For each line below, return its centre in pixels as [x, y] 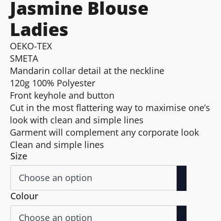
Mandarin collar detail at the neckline [87, 70]
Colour [24, 196]
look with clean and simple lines [77, 120]
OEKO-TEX [31, 46]
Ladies [39, 29]
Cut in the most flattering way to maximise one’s [110, 107]
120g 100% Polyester [53, 83]
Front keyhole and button [62, 95]
